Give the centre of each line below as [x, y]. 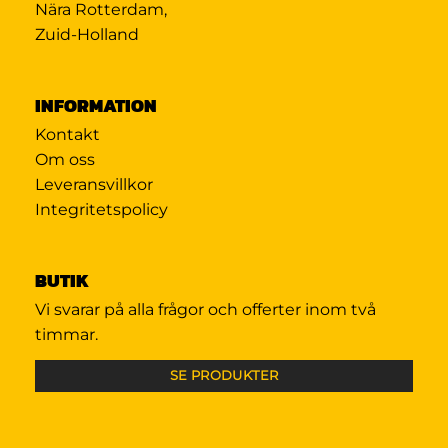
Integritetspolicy [101, 209]
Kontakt [67, 134]
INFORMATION [96, 105]
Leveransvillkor [94, 184]
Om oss [65, 159]
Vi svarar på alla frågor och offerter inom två [205, 309]
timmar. [66, 334]
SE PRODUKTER [224, 376]
